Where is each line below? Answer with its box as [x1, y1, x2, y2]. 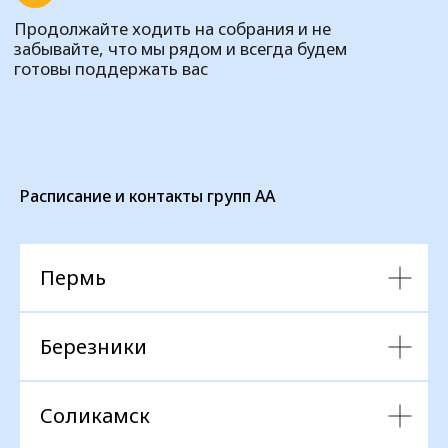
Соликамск [40, 402, 150, 429]
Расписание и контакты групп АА [20, 185, 275, 207]
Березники [40, 333, 147, 360]
